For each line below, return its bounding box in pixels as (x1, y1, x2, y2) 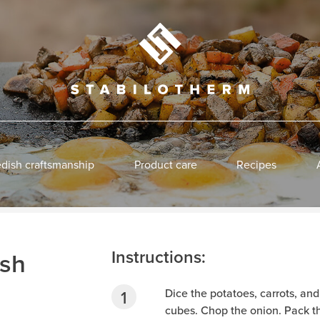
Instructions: (111, 244, 206, 269)
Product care (134, 156, 197, 172)
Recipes (236, 156, 277, 172)
